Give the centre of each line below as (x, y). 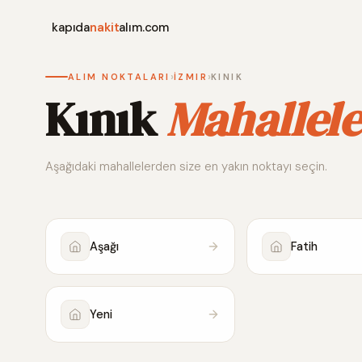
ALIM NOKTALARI (119, 77)
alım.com (144, 27)
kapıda (71, 27)
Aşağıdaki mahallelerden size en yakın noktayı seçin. (186, 166)
